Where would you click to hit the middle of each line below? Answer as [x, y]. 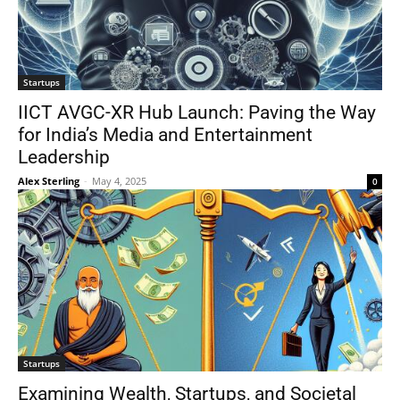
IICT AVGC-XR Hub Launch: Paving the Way [197, 112]
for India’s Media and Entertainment [165, 135]
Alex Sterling [49, 181]
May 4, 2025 [119, 181]
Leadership [64, 157]
